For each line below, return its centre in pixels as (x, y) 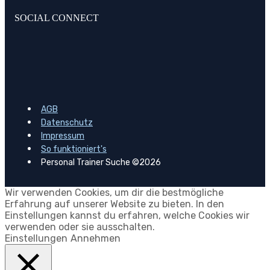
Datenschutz (67, 122)
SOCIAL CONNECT (57, 17)
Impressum (63, 136)
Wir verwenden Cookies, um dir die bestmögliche (114, 192)
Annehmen (96, 238)
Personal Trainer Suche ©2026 (101, 162)
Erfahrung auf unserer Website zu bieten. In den (115, 204)
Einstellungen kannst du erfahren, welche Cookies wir (127, 215)
